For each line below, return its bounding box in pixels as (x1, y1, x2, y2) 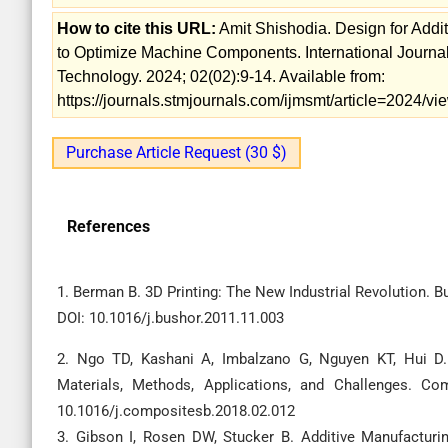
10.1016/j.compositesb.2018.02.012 (57, 402, 295, 420)
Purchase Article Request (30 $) (66, 143, 287, 162)
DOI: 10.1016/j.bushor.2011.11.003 (57, 309, 284, 327)
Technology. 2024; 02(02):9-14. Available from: (57, 68, 385, 85)
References (67, 217, 150, 236)
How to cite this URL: (57, 20, 216, 37)
